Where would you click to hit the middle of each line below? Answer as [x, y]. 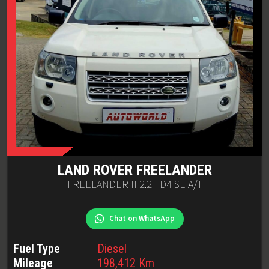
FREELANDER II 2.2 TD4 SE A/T [134, 185]
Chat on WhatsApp [142, 219]
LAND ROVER [95, 170]
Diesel [112, 249]
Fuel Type [37, 249]
